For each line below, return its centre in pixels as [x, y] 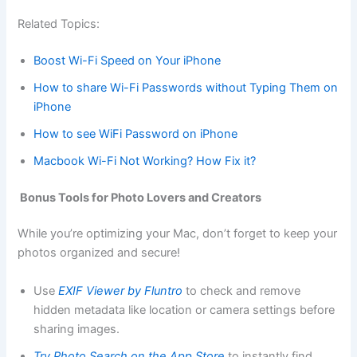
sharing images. [77, 329]
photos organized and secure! [99, 253]
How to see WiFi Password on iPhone [136, 133]
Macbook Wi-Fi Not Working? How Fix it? [145, 161]
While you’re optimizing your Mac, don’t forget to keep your [178, 234]
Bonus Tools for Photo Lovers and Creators [140, 197]
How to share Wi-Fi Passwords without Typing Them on [186, 87]
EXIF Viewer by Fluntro [121, 290]
